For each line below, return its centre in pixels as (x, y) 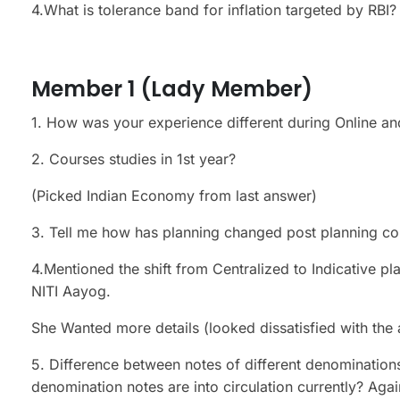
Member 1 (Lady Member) (172, 88)
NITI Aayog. (71, 291)
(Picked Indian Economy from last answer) (174, 195)
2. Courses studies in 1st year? (133, 158)
